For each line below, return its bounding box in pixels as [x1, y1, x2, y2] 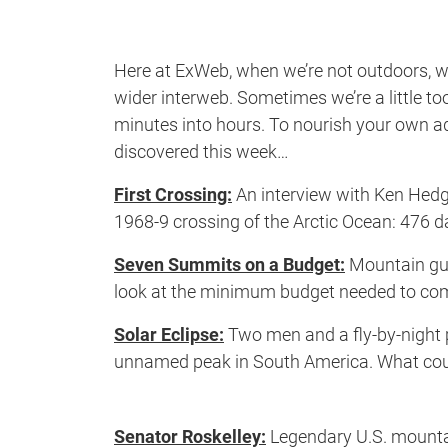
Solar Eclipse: [114, 324, 224, 346]
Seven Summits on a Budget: [114, 254, 345, 276]
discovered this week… [114, 141, 289, 163]
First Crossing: [114, 184, 232, 206]
